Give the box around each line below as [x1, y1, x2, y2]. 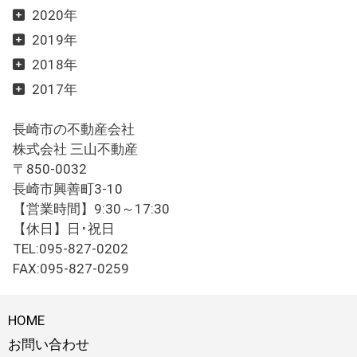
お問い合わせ [8, 336, 89, 353]
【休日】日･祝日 [13, 221, 116, 237]
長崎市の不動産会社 [13, 121, 135, 138]
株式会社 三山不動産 [13, 141, 139, 158]
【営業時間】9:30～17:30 [13, 201, 171, 218]
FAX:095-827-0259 [13, 261, 130, 277]
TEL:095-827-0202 [13, 241, 129, 257]
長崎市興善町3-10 [13, 181, 124, 198]
